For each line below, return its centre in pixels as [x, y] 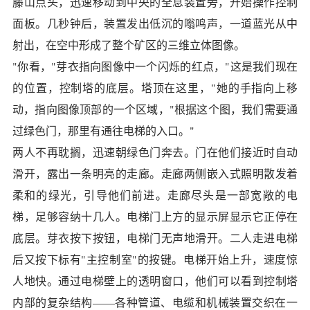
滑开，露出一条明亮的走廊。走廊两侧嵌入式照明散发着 [155, 173]
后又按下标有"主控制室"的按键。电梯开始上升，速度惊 [155, 259]
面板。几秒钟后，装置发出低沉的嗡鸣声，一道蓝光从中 [155, 23]
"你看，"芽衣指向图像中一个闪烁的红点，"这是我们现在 [155, 66]
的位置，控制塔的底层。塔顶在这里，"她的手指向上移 [155, 88]
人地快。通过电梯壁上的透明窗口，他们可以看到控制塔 [155, 281]
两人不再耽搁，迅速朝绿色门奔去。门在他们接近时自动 [155, 152]
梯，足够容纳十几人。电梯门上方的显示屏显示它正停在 [155, 216]
